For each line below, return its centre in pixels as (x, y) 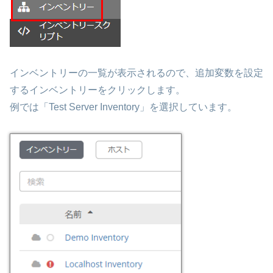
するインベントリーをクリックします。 (97, 90)
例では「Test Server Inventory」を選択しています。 (123, 107)
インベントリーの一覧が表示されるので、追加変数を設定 (136, 73)
